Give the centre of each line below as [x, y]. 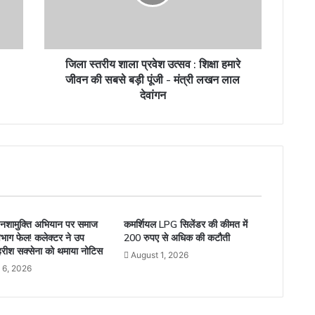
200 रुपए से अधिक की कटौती [177, 237]
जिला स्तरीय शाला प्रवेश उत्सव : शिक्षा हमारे [153, 64]
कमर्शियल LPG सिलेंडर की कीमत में [186, 224]
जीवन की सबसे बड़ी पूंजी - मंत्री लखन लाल [153, 79]
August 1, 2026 [160, 255]
